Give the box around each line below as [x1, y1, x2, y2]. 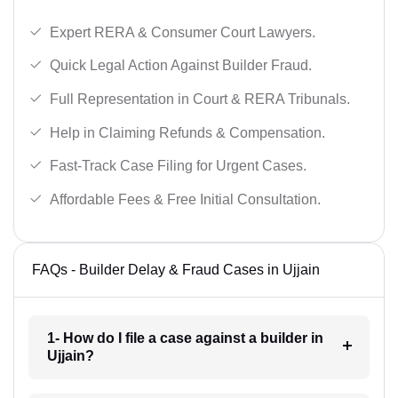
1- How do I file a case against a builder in [46, 330, 323, 346]
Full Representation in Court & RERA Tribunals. [50, 91, 350, 107]
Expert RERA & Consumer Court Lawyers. [50, 24, 315, 40]
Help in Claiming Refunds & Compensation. [50, 124, 325, 140]
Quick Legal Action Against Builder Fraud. [50, 58, 312, 74]
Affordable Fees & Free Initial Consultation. [50, 191, 321, 207]
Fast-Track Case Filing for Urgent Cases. [50, 158, 306, 174]
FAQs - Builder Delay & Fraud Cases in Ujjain [32, 261, 320, 277]
